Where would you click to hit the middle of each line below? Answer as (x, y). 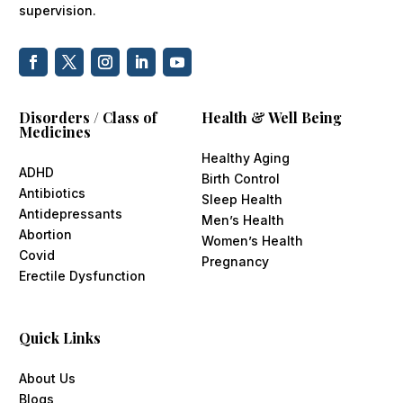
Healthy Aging (246, 157)
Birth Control (241, 178)
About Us (47, 378)
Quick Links (59, 337)
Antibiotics (52, 193)
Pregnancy (235, 261)
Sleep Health (242, 199)
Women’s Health (252, 240)
